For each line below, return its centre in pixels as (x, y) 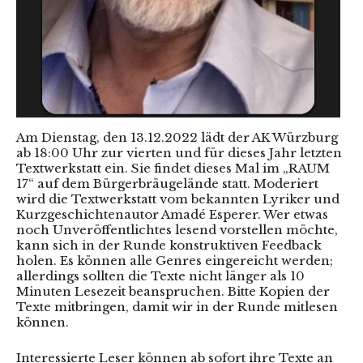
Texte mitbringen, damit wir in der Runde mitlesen (177, 306)
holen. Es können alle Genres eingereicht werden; (175, 260)
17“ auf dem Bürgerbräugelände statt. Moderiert (167, 183)
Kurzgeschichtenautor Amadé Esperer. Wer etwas (172, 214)
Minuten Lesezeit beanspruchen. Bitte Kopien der (173, 291)
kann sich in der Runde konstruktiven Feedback (169, 245)
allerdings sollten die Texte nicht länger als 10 (160, 275)
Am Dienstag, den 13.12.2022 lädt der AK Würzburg (177, 137)
